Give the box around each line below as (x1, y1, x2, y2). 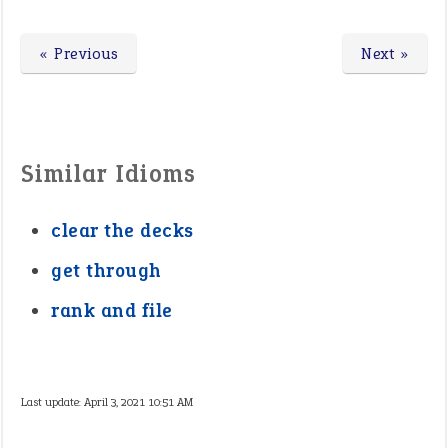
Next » (361, 43, 409, 65)
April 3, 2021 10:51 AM (84, 394, 193, 411)
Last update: (21, 394, 84, 411)
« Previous (39, 43, 118, 65)
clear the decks (51, 218, 194, 244)
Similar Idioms (21, 157, 196, 191)
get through (51, 258, 162, 284)
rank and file (51, 298, 173, 324)
